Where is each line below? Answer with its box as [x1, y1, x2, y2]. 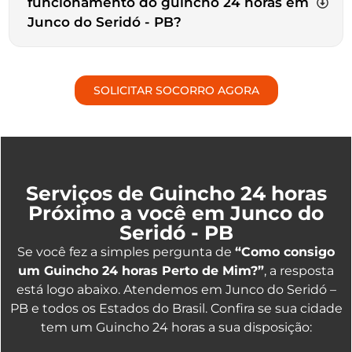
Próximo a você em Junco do [28, 200, 324, 225]
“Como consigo [235, 244, 335, 259]
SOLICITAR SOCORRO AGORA [93, 82, 259, 97]
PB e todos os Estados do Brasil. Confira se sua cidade [9, 300, 343, 316]
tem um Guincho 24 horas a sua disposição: [40, 319, 312, 335]
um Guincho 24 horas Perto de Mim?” [18, 262, 264, 278]
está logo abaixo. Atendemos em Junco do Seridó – [16, 281, 336, 297]
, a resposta [264, 262, 334, 278]
